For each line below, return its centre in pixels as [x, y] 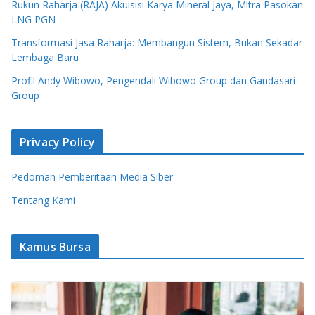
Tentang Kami [43, 200]
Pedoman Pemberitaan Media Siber [92, 176]
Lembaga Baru [45, 57]
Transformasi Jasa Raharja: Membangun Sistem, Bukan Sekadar [157, 42]
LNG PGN [33, 19]
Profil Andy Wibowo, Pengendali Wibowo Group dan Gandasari [153, 80]
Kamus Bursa [55, 246]
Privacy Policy [58, 142]
